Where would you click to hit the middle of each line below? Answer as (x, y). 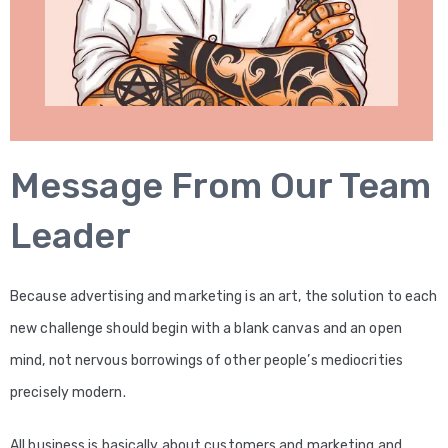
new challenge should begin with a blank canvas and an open (206, 329)
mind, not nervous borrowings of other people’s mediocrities (206, 361)
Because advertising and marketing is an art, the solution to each (224, 297)
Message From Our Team (221, 186)
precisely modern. (68, 393)
